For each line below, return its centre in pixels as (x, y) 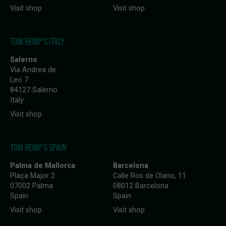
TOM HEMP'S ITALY (37, 42)
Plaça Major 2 (33, 176)
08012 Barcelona (141, 186)
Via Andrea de (33, 70)
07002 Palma (32, 186)
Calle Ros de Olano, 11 (150, 176)
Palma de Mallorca (43, 166)
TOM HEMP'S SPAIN (38, 148)
